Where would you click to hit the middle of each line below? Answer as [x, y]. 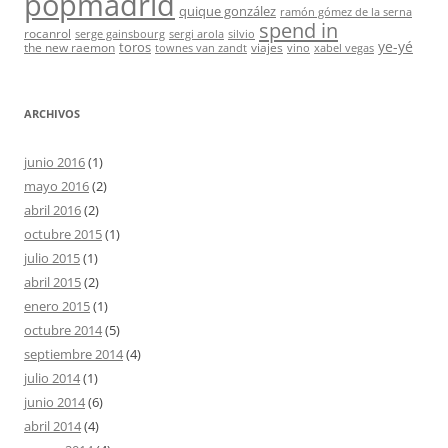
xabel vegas [344, 48]
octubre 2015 [63, 234]
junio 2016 [54, 162]
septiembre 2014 [73, 354]
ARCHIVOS [52, 113]
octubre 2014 [63, 330]
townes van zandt [201, 48]
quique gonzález [227, 11]
